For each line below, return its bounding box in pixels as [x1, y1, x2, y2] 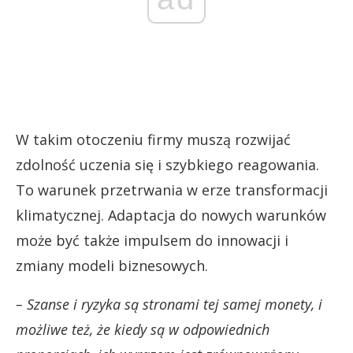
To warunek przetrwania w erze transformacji [16, 180, 328, 199]
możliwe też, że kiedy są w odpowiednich [16, 319, 269, 339]
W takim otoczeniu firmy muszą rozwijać [16, 129, 291, 149]
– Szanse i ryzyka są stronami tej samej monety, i [16, 294, 322, 314]
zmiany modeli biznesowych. [16, 255, 208, 275]
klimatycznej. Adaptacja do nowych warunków [16, 205, 326, 225]
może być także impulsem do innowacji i [16, 230, 288, 250]
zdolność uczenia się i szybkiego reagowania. [16, 154, 319, 174]
